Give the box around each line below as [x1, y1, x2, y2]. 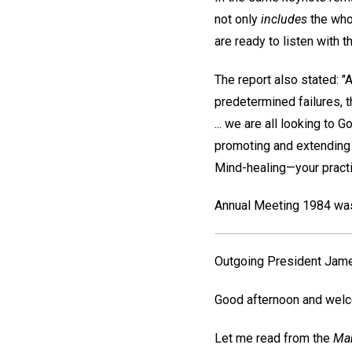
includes [261, 11, 307, 27]
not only [214, 11, 261, 27]
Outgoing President [214, 253, 324, 269]
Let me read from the [214, 330, 333, 346]
